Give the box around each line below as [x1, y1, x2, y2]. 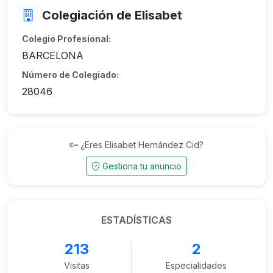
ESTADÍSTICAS [101, 214, 172, 226]
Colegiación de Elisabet [39, 8, 182, 23]
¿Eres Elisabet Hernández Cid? [80, 140, 204, 150]
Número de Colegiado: [22, 69, 119, 80]
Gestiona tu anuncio [102, 161, 182, 171]
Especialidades [166, 260, 227, 271]
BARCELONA [22, 49, 83, 62]
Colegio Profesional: [22, 34, 111, 44]
